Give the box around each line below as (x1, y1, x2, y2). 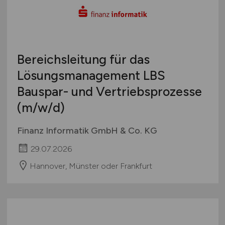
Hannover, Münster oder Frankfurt (29, 161, 152, 171)
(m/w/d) (17, 99, 65, 115)
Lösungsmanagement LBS (17, 67, 165, 83)
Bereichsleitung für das (17, 51, 150, 67)
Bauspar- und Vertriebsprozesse (17, 83, 202, 99)
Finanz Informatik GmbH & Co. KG (17, 125, 157, 136)
